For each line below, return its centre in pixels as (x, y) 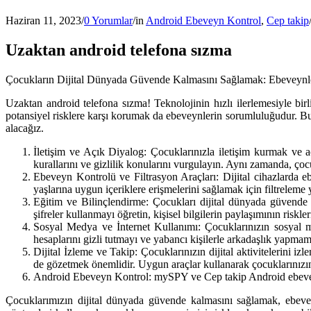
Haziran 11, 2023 (43, 20)
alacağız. (25, 128)
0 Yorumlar (108, 20)
